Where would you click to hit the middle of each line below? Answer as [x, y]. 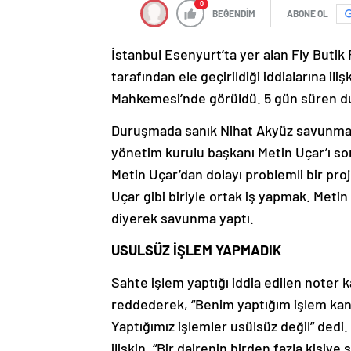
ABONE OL [308, 14]
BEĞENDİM [234, 14]
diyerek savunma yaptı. [183, 218]
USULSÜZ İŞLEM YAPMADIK [198, 250]
